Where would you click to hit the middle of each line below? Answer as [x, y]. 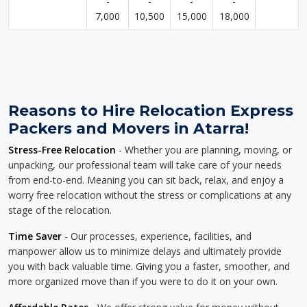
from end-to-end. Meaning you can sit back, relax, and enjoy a [146, 180]
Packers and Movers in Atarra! [128, 128]
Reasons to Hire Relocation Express [151, 110]
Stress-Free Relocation [62, 150]
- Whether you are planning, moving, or [204, 150]
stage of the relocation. [60, 210]
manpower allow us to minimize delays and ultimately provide [145, 251]
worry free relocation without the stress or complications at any [150, 195]
